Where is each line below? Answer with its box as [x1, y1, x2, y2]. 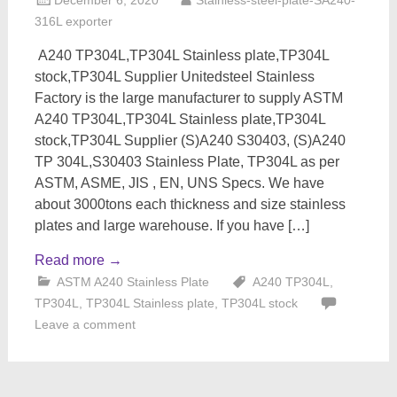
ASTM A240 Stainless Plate [56, 275, 209, 289]
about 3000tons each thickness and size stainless [34, 197, 346, 212]
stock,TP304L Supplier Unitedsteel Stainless [34, 69, 315, 84]
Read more [34, 253, 108, 268]
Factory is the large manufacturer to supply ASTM [34, 90, 343, 105]
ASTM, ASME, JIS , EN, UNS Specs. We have [34, 175, 324, 191]
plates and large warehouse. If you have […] [34, 218, 309, 233]
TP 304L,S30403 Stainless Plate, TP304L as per [34, 154, 339, 169]
